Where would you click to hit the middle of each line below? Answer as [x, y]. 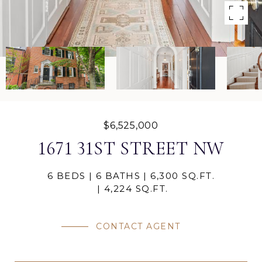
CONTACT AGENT [138, 226]
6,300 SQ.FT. [183, 176]
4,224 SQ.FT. [136, 189]
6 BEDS [66, 176]
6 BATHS [118, 176]
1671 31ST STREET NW [131, 148]
